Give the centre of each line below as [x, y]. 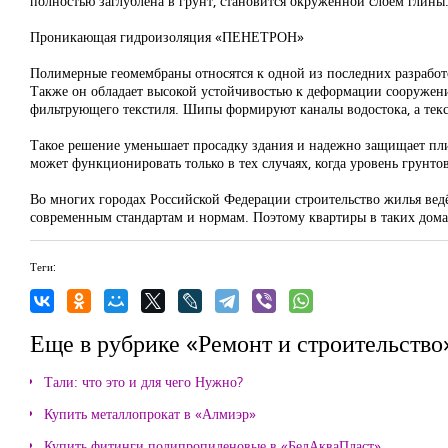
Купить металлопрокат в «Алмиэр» [150, 413]
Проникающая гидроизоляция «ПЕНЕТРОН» [167, 36]
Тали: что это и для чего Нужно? [143, 381]
